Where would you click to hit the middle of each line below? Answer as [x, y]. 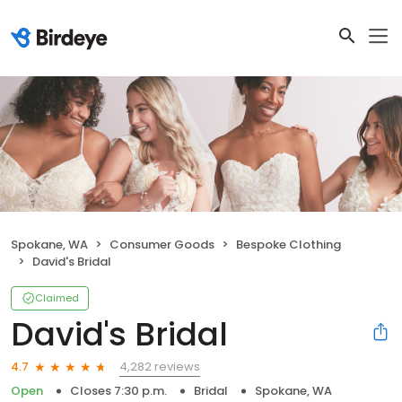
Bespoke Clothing [288, 244]
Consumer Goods [162, 244]
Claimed [57, 297]
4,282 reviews [160, 366]
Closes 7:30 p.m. [118, 390]
